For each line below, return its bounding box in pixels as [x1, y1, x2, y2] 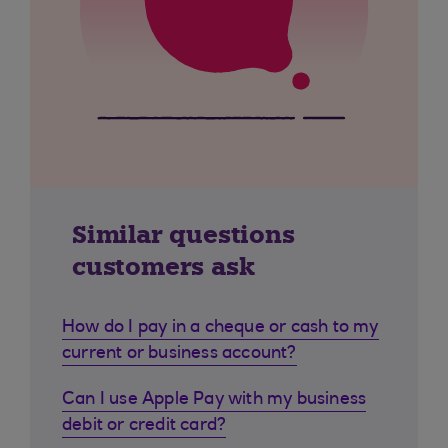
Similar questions [72, 219, 295, 250]
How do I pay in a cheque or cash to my [62, 319, 379, 337]
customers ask [72, 251, 255, 282]
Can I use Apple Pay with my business [62, 391, 367, 409]
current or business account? [62, 345, 297, 363]
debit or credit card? [62, 417, 227, 435]
